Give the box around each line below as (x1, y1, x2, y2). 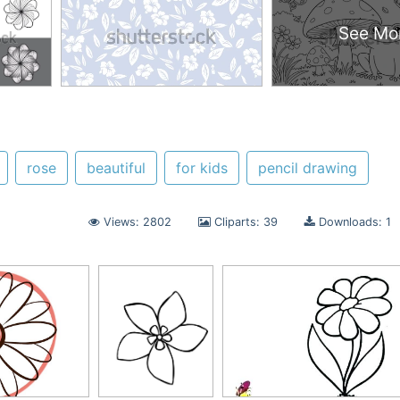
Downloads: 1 (315, 215, 391, 229)
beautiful (87, 159, 146, 177)
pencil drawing (258, 159, 357, 177)
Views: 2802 (100, 215, 171, 229)
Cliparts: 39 (211, 215, 278, 229)
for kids (176, 159, 228, 177)
